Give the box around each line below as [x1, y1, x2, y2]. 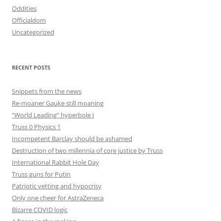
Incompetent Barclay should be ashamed [12, 134, 132, 143]
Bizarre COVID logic [12, 205, 68, 214]
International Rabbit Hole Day [12, 158, 99, 167]
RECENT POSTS [12, 64, 50, 71]
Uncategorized [12, 28, 54, 37]
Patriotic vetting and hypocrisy [12, 182, 102, 190]
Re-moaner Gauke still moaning [12, 99, 104, 108]
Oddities [12, 4, 37, 13]
